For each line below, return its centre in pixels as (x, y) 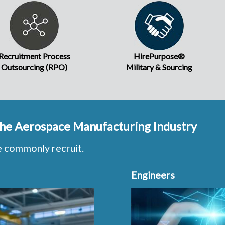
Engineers (153, 175)
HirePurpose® (159, 56)
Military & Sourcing (159, 67)
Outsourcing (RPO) (34, 67)
